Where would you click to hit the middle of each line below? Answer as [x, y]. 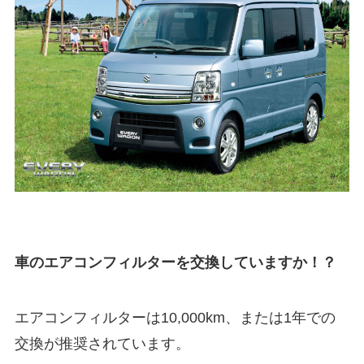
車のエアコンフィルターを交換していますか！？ [175, 263]
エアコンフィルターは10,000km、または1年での [175, 318]
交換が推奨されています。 [102, 344]
